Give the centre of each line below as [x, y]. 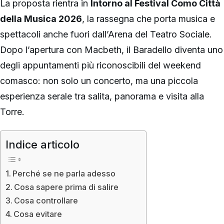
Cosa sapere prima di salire [66, 187]
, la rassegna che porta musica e [148, 18]
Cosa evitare [38, 214]
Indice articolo [42, 144]
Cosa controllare [46, 201]
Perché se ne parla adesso [64, 174]
